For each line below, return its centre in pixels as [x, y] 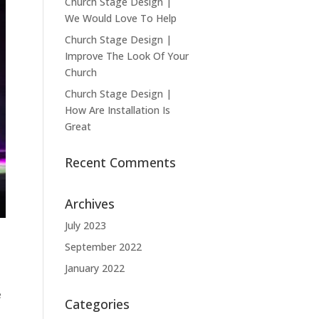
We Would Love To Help [121, 18]
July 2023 [86, 225]
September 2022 [104, 246]
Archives [90, 203]
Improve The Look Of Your [127, 56]
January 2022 [95, 268]
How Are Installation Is [118, 110]
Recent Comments [121, 162]
